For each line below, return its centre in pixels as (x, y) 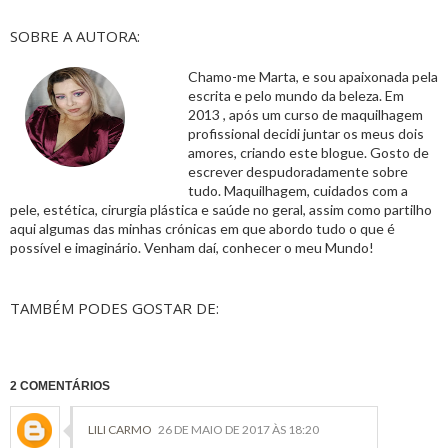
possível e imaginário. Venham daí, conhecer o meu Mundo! (192, 248)
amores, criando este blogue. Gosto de (308, 153)
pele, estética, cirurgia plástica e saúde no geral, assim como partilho (221, 210)
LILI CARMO (120, 430)
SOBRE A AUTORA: (75, 36)
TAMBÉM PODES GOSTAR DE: (114, 308)
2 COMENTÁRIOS (60, 386)
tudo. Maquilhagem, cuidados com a (298, 191)
